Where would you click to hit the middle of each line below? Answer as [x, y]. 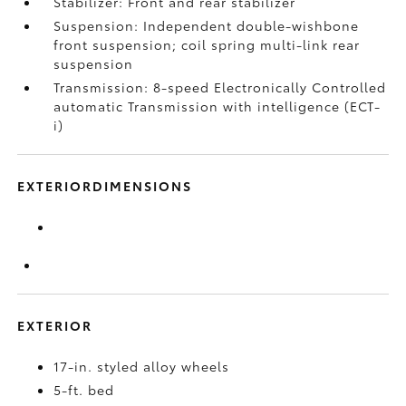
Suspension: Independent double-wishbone [207, 25]
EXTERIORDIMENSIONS [105, 186]
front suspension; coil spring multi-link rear [207, 44]
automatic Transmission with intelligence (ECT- [217, 106]
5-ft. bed [84, 390]
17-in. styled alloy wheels [142, 366]
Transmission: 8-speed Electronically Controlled [220, 87]
